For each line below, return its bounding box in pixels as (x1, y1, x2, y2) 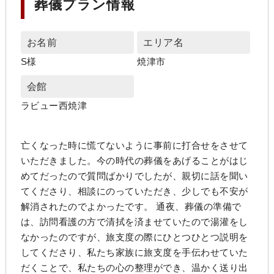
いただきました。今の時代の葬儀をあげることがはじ (20, 155, 248, 166)
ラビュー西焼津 (20, 100, 87, 111)
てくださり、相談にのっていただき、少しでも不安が (20, 186, 248, 197)
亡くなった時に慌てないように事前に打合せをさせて (20, 140, 248, 151)
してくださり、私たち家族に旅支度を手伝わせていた (20, 247, 248, 258)
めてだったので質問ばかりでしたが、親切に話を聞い (20, 171, 248, 182)
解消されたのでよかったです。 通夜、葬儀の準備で (20, 201, 242, 212)
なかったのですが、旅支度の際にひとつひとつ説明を (20, 232, 248, 243)
